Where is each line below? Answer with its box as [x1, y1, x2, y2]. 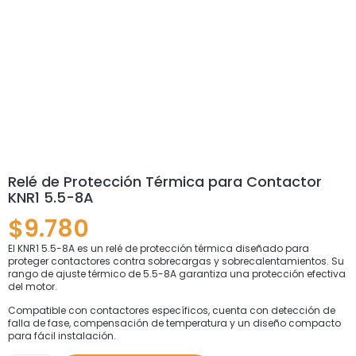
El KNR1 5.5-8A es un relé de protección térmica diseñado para [8, 241, 309, 255]
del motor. [8, 279, 57, 293]
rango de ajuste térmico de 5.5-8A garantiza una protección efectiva [8, 266, 346, 281]
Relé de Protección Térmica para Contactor [8, 171, 322, 192]
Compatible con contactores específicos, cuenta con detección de [8, 304, 335, 318]
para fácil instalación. [8, 329, 116, 343]
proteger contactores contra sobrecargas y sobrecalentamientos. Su [8, 253, 344, 268]
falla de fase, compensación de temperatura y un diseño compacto [8, 316, 341, 331]
